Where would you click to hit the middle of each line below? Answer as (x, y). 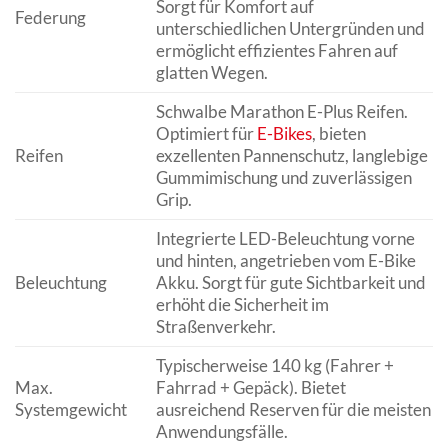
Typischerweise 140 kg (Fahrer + (274, 365)
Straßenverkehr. (215, 326)
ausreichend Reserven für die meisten (293, 409)
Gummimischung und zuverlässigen (283, 177)
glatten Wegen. (211, 72)
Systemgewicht (71, 409)
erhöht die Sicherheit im (242, 304)
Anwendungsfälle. (221, 431)
